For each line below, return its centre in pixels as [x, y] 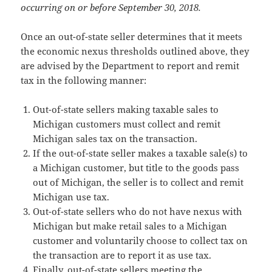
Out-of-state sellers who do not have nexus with [138, 212]
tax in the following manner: [84, 80]
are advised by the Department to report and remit [130, 66]
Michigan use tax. [71, 197]
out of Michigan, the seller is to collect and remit [138, 182]
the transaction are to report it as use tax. [122, 255]
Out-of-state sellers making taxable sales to [126, 110]
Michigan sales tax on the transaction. [115, 139]
